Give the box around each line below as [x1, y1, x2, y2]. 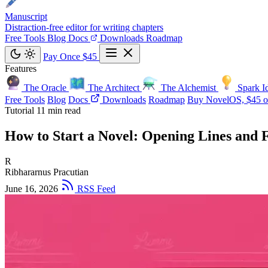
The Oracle [22, 83, 69, 93]
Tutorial [5, 105, 36, 115]
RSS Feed [75, 183, 115, 194]
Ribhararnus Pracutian [5, 166, 89, 177]
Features [5, 63, 36, 74]
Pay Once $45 [43, 51, 99, 62]
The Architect [86, 83, 142, 93]
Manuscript [5, 11, 47, 22]
